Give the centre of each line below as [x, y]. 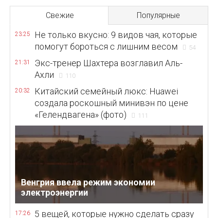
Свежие [60, 15]
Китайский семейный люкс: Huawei [106, 91]
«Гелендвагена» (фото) [81, 115]
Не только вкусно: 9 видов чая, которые [116, 35]
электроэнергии [54, 193]
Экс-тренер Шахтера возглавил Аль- [109, 63]
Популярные [158, 15]
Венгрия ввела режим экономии [88, 182]
